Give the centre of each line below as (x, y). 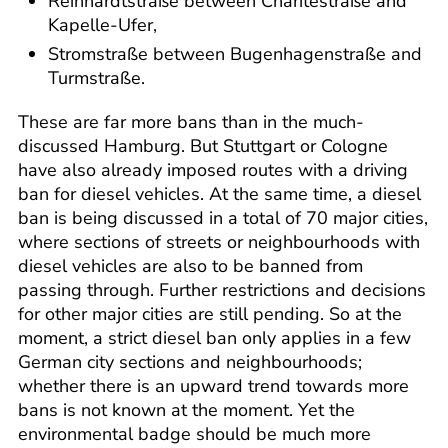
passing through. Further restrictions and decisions (222, 290)
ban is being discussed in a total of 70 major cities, (223, 218)
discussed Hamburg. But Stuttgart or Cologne (203, 146)
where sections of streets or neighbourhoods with (219, 242)
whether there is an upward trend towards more (213, 386)
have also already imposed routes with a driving (213, 170)
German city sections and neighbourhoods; (190, 362)
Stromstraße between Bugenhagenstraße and (235, 54)
